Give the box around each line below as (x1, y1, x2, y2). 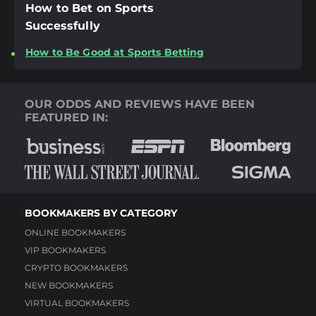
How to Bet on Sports (25, 1, 154, 16)
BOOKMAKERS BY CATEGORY (25, 207, 177, 220)
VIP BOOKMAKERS (25, 245, 106, 256)
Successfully (25, 19, 100, 33)
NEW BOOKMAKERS (25, 280, 113, 291)
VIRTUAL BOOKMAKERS (25, 298, 129, 309)
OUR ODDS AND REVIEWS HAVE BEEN (25, 97, 255, 111)
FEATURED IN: (25, 111, 108, 125)
